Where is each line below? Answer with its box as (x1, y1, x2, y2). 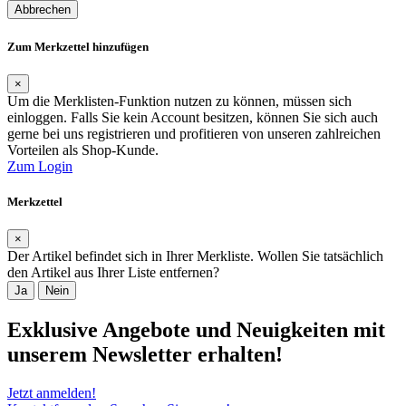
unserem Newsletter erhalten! (7, 342, 283, 366)
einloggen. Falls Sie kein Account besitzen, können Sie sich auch (7, 109, 378, 125)
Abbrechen (14, 3, 71, 17)
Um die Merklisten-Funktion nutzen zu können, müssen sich (7, 92, 352, 109)
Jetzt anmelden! (7, 384, 96, 401)
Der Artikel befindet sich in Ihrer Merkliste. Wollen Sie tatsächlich (7, 248, 383, 265)
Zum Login (7, 158, 72, 174)
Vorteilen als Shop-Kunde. (7, 141, 159, 158)
